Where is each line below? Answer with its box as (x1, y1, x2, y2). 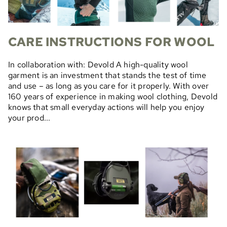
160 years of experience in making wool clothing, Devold (8, 91, 218, 102)
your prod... (8, 112, 51, 124)
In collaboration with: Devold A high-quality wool (8, 59, 188, 70)
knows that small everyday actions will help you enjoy (8, 102, 205, 113)
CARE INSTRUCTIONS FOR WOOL (8, 33, 215, 50)
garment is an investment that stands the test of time (8, 70, 207, 81)
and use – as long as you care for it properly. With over (8, 81, 209, 92)
